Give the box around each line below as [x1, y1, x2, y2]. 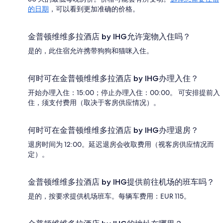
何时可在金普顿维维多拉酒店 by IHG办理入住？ [28, 73, 199, 83]
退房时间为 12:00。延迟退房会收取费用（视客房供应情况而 [28, 139, 214, 149]
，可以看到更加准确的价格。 [49, 4, 139, 13]
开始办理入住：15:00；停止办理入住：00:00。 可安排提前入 [28, 88, 220, 97]
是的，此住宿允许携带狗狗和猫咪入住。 [28, 46, 153, 55]
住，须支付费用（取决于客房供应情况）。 [28, 98, 160, 107]
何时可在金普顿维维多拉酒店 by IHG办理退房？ [28, 125, 199, 135]
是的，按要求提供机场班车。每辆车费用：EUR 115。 [28, 191, 191, 201]
